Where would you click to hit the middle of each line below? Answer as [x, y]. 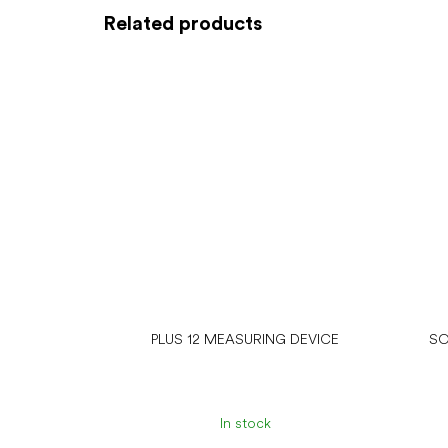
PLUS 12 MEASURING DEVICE [245, 338]
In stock [245, 423]
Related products [182, 22]
